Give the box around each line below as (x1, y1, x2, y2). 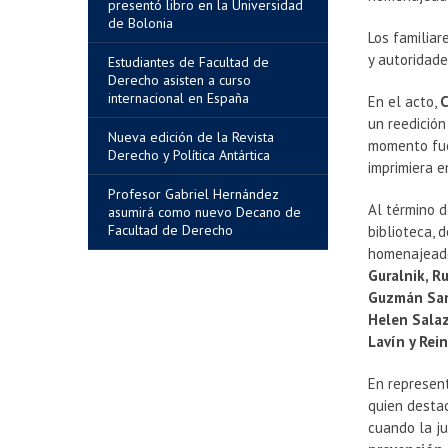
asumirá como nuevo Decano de (108, 203, 301, 221)
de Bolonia (108, 14, 173, 32)
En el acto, (368, 92, 441, 111)
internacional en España (108, 89, 249, 107)
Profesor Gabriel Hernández (108, 185, 279, 203)
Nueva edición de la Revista (108, 128, 274, 146)
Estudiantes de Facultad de (108, 53, 269, 71)
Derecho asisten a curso (108, 71, 251, 89)
